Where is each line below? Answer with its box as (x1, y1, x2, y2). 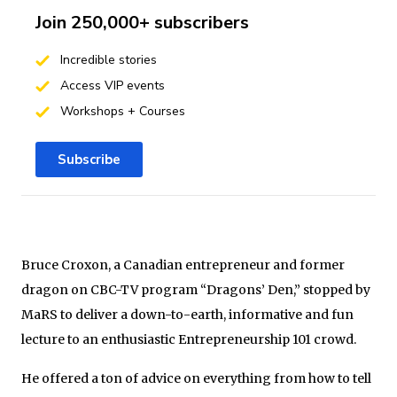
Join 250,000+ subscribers (35, 10, 249, 35)
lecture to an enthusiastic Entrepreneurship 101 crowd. (21, 331, 356, 347)
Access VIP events (56, 76, 165, 94)
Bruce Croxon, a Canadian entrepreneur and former (21, 256, 345, 273)
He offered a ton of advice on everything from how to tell (21, 370, 371, 386)
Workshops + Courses (56, 102, 185, 120)
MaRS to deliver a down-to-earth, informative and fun (21, 306, 354, 323)
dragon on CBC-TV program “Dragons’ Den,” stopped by (21, 281, 370, 298)
